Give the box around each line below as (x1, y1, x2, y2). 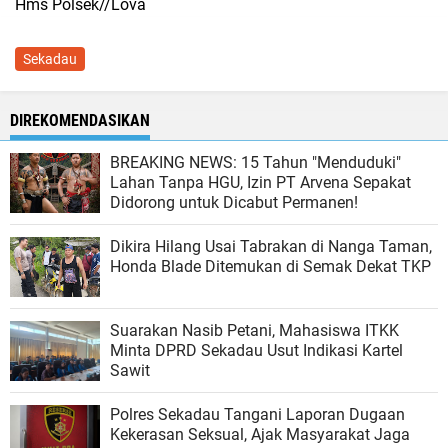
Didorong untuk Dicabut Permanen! (110, 192, 358, 212)
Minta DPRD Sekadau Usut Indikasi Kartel (110, 340, 403, 360)
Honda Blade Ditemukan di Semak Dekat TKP (110, 256, 431, 276)
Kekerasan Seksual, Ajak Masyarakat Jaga (110, 424, 410, 444)
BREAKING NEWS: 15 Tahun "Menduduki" (110, 152, 401, 172)
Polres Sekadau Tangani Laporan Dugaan (110, 404, 405, 424)
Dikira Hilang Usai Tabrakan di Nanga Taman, (110, 236, 432, 256)
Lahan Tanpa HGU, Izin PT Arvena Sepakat (110, 172, 411, 192)
